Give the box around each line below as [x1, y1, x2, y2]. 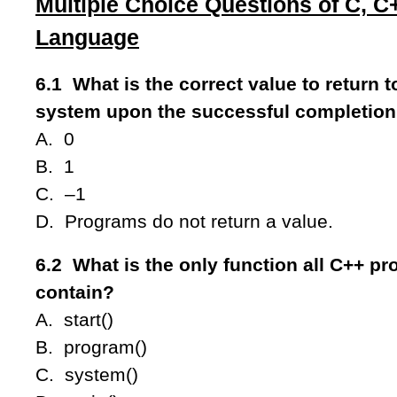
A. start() [35, 309, 113, 330]
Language [35, 25, 139, 50]
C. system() [35, 364, 138, 385]
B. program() [35, 337, 184, 357]
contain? [35, 282, 114, 302]
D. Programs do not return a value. [35, 211, 333, 231]
